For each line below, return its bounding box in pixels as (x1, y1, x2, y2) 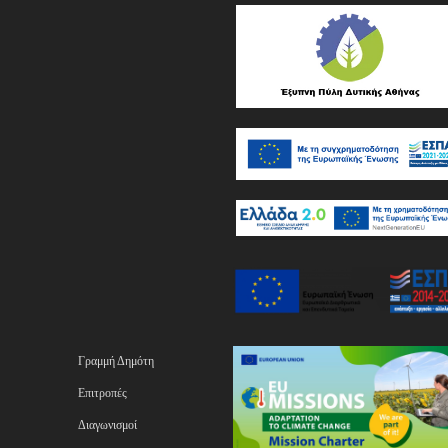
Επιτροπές (77, 386, 127, 401)
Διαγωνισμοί (77, 418, 137, 433)
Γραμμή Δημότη (77, 354, 154, 369)
